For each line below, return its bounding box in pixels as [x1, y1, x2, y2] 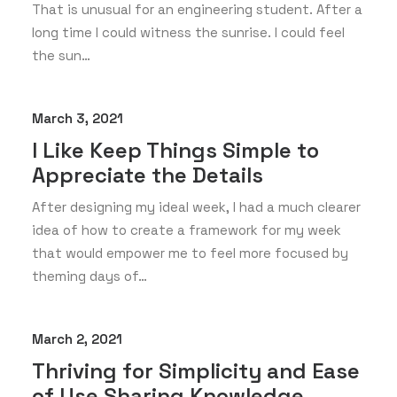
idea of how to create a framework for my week [32, 222, 341, 238]
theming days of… [32, 268, 147, 284]
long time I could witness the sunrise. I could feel [32, 24, 345, 41]
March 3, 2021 [32, 110, 123, 127]
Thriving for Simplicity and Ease [32, 357, 360, 385]
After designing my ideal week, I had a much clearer [32, 198, 361, 215]
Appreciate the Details [32, 161, 263, 189]
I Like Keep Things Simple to [32, 136, 319, 164]
